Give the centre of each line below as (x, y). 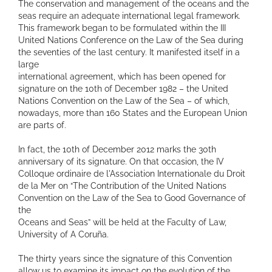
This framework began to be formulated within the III (122, 28)
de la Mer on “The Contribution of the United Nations (122, 185)
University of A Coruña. (63, 234)
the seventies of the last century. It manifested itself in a (129, 52)
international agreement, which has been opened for (122, 76)
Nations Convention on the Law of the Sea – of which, (124, 100)
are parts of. (42, 125)
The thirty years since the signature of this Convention (125, 258)
